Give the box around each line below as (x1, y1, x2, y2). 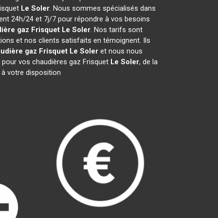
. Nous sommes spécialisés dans (49, 4, 156, 13)
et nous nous (98, 47, 143, 55)
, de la (139, 57, 158, 66)
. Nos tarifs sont (90, 25, 143, 34)
